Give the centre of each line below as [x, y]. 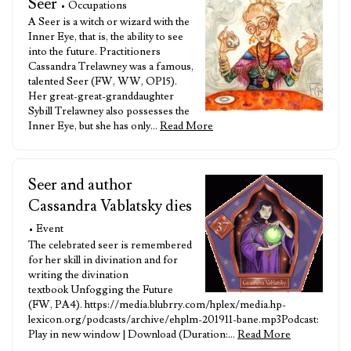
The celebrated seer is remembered [110, 245]
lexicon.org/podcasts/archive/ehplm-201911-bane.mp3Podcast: [174, 320]
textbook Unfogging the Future [101, 290]
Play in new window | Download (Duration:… [133, 335]
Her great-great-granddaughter [101, 96]
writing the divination [78, 275]
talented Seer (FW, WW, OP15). [103, 81]
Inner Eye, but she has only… [94, 126]
